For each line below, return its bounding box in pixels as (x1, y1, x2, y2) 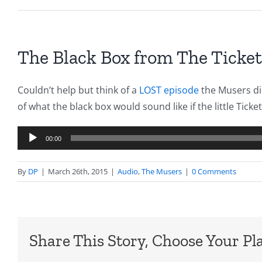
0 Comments (192, 166, 236, 177)
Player (17, 144, 44, 157)
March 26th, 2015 (48, 166, 108, 177)
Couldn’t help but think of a (18, 84, 139, 97)
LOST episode (139, 84, 199, 97)
